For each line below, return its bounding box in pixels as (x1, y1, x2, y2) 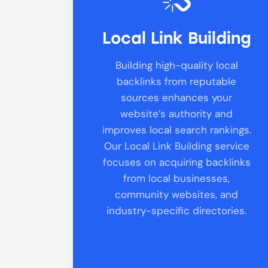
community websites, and (115, 187, 239, 201)
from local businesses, (123, 171, 230, 185)
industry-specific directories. (106, 203, 247, 217)
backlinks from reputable (117, 74, 237, 88)
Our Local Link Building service (103, 139, 249, 153)
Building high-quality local (115, 58, 238, 72)
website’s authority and (120, 106, 233, 120)
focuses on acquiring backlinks (102, 155, 251, 169)
